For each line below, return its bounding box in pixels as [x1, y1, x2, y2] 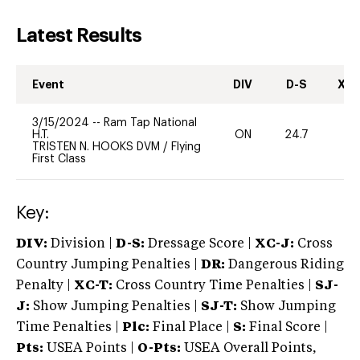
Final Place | [149, 321, 233, 334]
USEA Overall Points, [181, 342, 317, 355]
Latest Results [16, 25, 142, 45]
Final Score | [246, 321, 328, 334]
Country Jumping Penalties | [16, 258, 198, 272]
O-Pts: [137, 342, 181, 355]
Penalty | [16, 279, 74, 292]
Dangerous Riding [225, 258, 344, 272]
